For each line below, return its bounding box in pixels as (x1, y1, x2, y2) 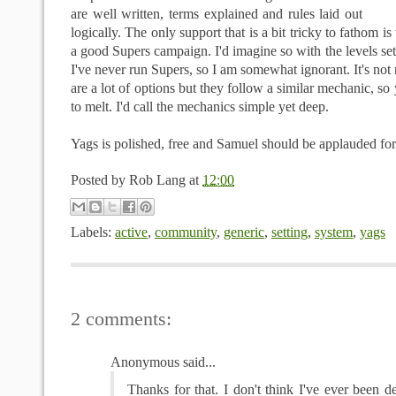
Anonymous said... (110, 354, 216, 370)
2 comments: (71, 308, 171, 331)
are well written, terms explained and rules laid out (71, 6, 362, 21)
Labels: (71, 225, 115, 240)
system (315, 225, 353, 240)
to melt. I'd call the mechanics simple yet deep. (71, 99, 329, 114)
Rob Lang (129, 172, 186, 187)
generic (224, 225, 264, 240)
